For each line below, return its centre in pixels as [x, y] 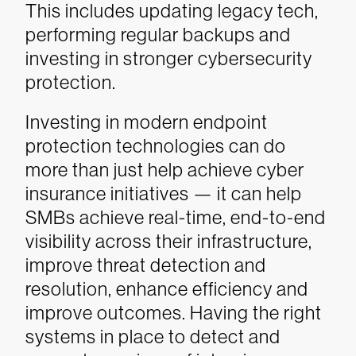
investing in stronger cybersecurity [169, 58]
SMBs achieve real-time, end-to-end [176, 217]
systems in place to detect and [153, 337]
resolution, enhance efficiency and [167, 289]
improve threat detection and [146, 265]
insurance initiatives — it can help [164, 193]
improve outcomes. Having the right [174, 313]
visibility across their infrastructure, [169, 241]
